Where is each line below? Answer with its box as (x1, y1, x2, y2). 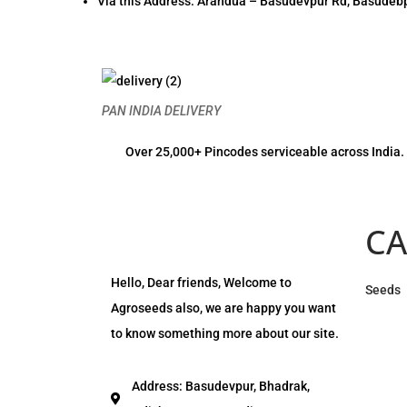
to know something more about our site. (111, 325, 339, 341)
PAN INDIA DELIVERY (102, 103, 221, 118)
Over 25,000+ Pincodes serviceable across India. (125, 144, 405, 159)
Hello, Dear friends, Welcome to (111, 274, 292, 290)
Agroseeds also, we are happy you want (111, 300, 336, 315)
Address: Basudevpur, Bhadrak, (131, 378, 310, 393)
